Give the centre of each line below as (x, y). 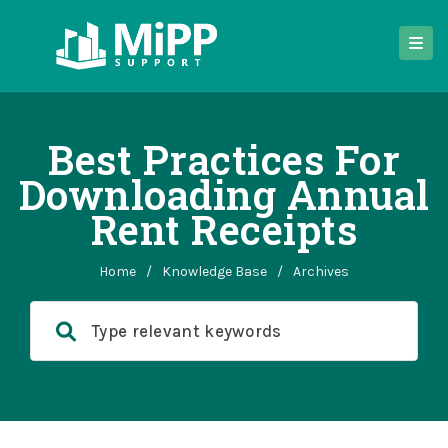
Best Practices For (224, 159)
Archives (321, 271)
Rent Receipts (224, 229)
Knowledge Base (214, 271)
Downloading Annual (224, 194)
